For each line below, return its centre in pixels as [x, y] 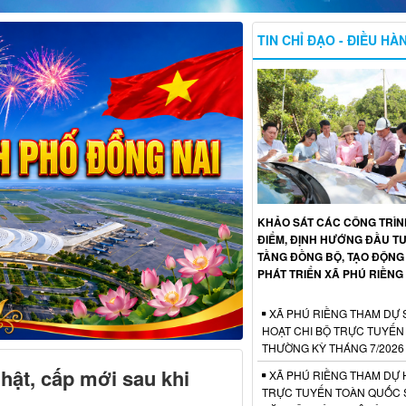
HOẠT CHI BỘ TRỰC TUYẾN [333, 330]
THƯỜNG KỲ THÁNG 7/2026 [333, 347]
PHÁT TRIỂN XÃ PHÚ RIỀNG [330, 273]
